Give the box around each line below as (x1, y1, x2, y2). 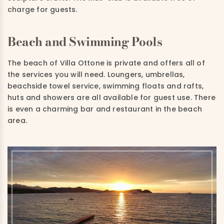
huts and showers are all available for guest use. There (7, 92, 216, 102)
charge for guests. (7, 4, 77, 14)
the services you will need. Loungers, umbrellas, (7, 69, 185, 79)
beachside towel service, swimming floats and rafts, (7, 80, 204, 91)
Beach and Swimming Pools (7, 32, 162, 51)
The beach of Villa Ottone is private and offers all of (7, 57, 205, 68)
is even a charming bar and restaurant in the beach (7, 103, 202, 114)
